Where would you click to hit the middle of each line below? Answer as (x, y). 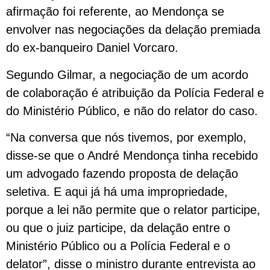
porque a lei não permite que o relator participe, (133, 210)
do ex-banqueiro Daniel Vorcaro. (92, 48)
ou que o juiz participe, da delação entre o (118, 228)
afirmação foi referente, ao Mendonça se (115, 12)
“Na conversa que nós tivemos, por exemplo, (126, 138)
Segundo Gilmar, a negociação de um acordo (127, 74)
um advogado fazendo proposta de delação (122, 174)
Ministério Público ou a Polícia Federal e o (118, 246)
